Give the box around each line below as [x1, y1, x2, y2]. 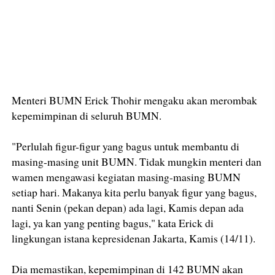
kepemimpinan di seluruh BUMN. [12, 108, 162, 123]
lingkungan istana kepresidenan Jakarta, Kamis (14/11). [12, 231, 256, 246]
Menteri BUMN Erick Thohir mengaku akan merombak [12, 93, 258, 108]
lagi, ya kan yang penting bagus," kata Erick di [12, 215, 214, 231]
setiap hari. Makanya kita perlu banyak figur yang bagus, [12, 185, 257, 200]
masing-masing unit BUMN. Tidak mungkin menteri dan [12, 154, 262, 169]
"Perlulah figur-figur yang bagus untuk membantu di [12, 139, 240, 154]
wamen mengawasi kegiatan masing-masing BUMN [12, 169, 241, 185]
